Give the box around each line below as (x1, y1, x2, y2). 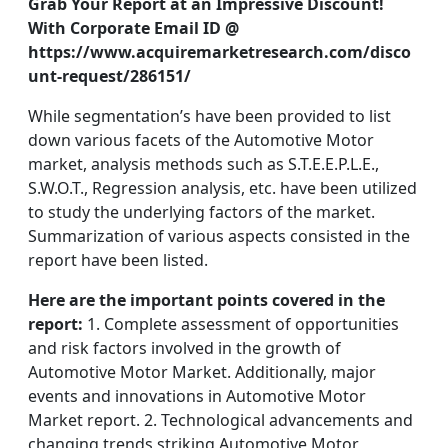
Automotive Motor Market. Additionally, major (28, 361, 376, 383)
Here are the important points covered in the (28, 289, 385, 311)
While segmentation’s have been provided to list (28, 105, 391, 127)
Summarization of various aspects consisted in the (28, 225, 410, 247)
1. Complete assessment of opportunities (83, 313, 399, 335)
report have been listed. (28, 249, 208, 271)
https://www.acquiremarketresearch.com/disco (28, 41, 411, 63)
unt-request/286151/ (28, 65, 191, 87)
